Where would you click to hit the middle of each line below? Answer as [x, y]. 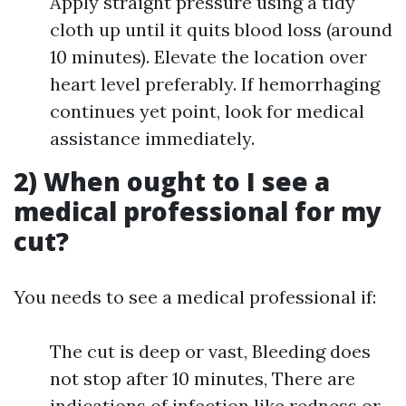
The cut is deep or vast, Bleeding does [210, 351]
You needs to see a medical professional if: [195, 297]
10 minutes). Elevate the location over [208, 57]
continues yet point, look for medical [207, 111]
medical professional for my [198, 211]
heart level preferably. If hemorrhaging [215, 84]
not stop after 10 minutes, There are [203, 378]
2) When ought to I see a [172, 181]
